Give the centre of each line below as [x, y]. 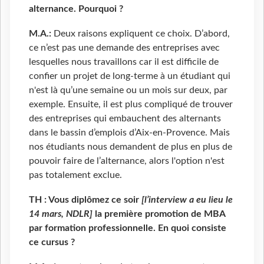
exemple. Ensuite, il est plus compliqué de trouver [131, 105]
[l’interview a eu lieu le [187, 200]
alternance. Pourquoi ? [76, 9]
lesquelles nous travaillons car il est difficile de [124, 62]
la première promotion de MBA [159, 214]
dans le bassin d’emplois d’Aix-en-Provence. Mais [129, 133]
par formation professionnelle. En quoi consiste [128, 228]
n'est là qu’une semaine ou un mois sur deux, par [128, 90]
